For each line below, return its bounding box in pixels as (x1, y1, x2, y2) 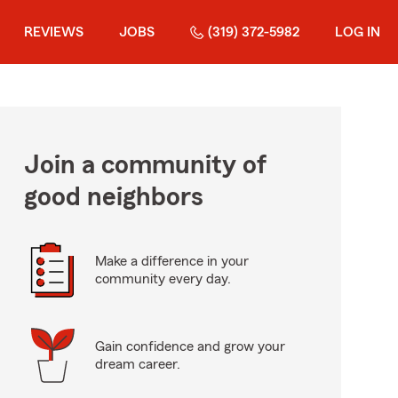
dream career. (94, 357, 180, 371)
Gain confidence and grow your (94, 339, 285, 354)
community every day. (94, 272, 231, 286)
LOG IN (335, 25, 380, 39)
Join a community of (23, 152, 267, 179)
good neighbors (23, 184, 203, 211)
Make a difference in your (94, 254, 249, 268)
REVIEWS (24, 25, 84, 39)
